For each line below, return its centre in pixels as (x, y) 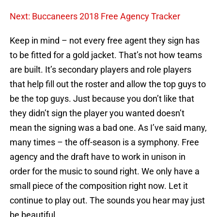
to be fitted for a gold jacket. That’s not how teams (106, 55)
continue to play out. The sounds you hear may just (107, 201)
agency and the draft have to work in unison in (98, 157)
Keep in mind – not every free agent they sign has (105, 41)
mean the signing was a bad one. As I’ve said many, (108, 128)
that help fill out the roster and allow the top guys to (108, 84)
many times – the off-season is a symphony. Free (104, 142)
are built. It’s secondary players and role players (101, 70)
